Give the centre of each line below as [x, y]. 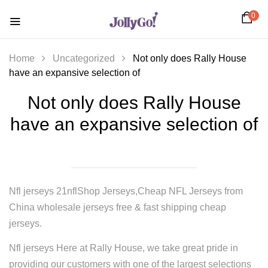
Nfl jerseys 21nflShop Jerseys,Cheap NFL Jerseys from [126, 191]
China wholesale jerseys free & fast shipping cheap [118, 207]
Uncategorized [84, 58]
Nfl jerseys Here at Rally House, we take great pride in [124, 248]
